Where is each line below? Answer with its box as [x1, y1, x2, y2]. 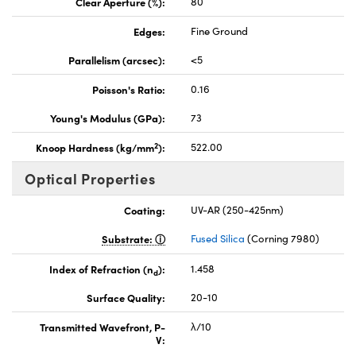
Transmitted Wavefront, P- [40, 319, 165, 335]
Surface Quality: [87, 290, 165, 305]
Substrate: [102, 231, 155, 246]
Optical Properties [25, 168, 156, 189]
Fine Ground [191, 24, 248, 39]
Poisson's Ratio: [92, 82, 165, 97]
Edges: [133, 24, 165, 39]
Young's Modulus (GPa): [50, 110, 165, 126]
